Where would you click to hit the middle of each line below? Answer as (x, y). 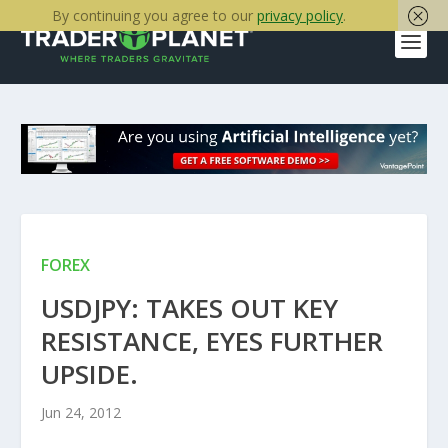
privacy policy (300, 15)
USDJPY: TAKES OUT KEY (189, 308)
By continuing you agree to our (154, 15)
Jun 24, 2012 (80, 413)
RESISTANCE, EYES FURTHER (211, 341)
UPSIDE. (89, 374)
